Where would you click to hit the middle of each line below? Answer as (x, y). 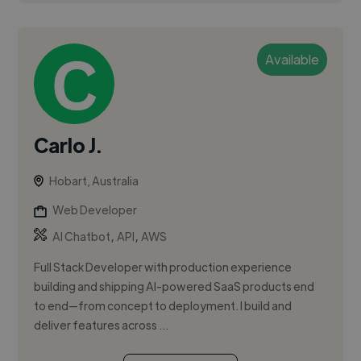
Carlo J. (68, 145)
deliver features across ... (102, 325)
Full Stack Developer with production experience (163, 267)
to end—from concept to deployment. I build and (163, 306)
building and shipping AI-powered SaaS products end (174, 286)
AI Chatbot (82, 237)
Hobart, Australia (94, 181)
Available (292, 60)
